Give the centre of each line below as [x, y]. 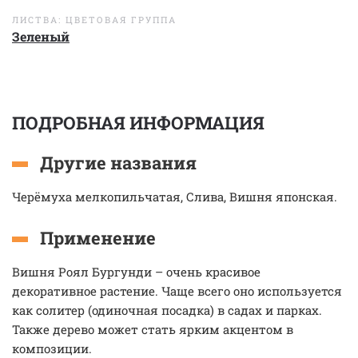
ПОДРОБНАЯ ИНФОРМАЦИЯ [138, 123]
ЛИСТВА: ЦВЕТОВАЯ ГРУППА [94, 20]
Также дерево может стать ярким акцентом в [153, 329]
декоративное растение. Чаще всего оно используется [177, 291]
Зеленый [41, 36]
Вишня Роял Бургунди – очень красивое [136, 272]
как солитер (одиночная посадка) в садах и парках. [167, 310]
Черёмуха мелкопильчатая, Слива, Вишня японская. [175, 197]
